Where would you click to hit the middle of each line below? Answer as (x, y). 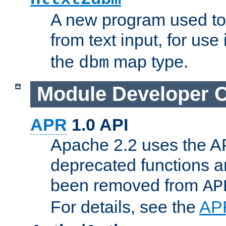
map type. (149, 62)
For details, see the (125, 207)
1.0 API (98, 124)
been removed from (127, 185)
